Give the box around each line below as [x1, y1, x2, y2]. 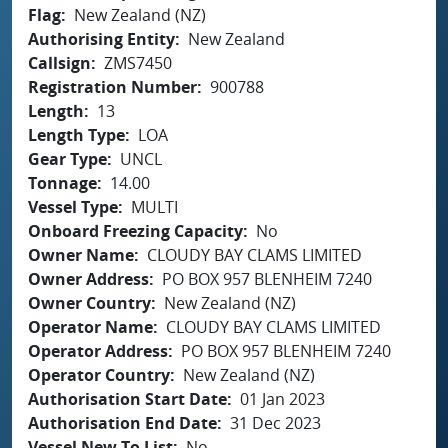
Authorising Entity [28, 27, 175, 50]
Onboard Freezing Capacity [28, 219, 243, 242]
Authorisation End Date [28, 411, 217, 434]
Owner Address [28, 267, 149, 290]
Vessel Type [28, 195, 118, 218]
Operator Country [28, 363, 170, 386]
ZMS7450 [104, 51, 172, 74]
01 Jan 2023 [240, 387, 325, 410]
